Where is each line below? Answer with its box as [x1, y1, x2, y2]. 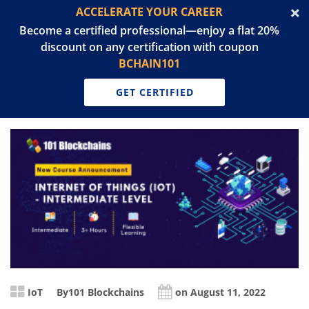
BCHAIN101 [119, 56, 180, 71]
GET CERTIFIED [115, 86, 194, 99]
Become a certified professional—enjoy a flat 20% [19, 23, 279, 38]
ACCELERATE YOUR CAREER [76, 4, 223, 19]
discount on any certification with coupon [40, 39, 259, 54]
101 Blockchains [68, 286, 144, 299]
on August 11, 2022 [175, 286, 266, 299]
